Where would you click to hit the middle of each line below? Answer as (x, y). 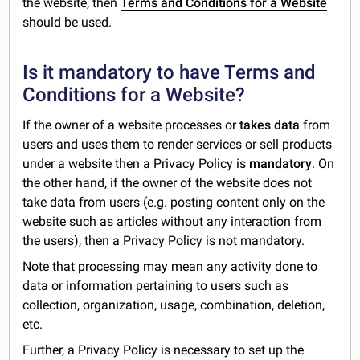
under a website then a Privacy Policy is (136, 164)
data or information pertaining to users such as (156, 286)
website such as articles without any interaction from (172, 222)
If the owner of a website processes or (131, 125)
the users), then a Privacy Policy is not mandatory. (164, 241)
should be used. (67, 22)
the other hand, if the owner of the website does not (168, 183)
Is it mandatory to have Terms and (170, 73)
